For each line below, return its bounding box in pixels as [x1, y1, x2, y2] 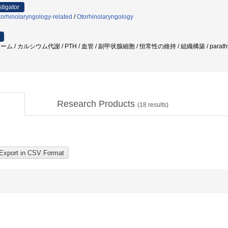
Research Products [57, 99, 137, 109]
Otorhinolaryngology [77, 13, 133, 20]
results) [147, 101, 168, 108]
